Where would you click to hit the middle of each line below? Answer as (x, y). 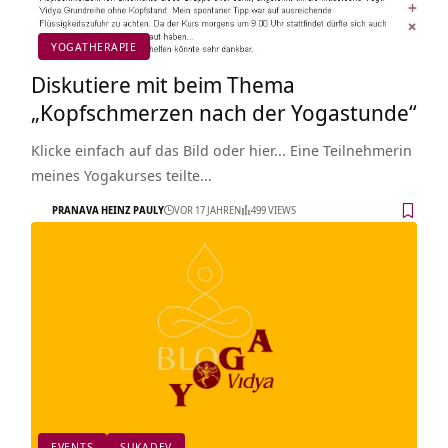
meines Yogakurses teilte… (121, 174)
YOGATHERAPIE (94, 47)
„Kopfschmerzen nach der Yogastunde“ (223, 111)
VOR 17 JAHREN (207, 210)
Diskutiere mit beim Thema (162, 83)
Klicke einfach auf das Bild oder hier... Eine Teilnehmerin (221, 149)
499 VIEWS (273, 210)
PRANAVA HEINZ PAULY (107, 210)
